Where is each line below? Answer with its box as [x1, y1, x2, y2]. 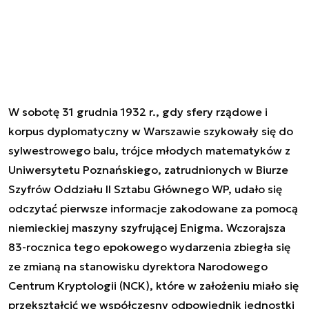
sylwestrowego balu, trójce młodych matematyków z [8, 143, 290, 158]
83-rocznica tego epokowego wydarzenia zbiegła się [8, 240, 290, 255]
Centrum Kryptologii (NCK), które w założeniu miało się [8, 279, 299, 293]
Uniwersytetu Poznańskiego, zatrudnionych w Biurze [8, 163, 288, 177]
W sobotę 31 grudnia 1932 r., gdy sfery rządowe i [8, 105, 268, 119]
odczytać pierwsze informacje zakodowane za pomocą [8, 201, 298, 216]
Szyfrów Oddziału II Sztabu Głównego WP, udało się [8, 182, 282, 197]
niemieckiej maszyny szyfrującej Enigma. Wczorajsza [8, 221, 286, 235]
